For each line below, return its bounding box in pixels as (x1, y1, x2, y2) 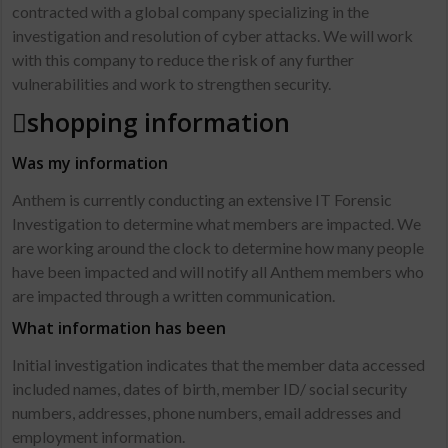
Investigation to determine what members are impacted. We (12, 214, 422, 233)
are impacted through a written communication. (12, 286, 336, 305)
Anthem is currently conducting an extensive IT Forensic (12, 190, 393, 209)
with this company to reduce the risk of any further (12, 50, 355, 69)
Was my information (12, 152, 169, 174)
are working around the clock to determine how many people (12, 238, 425, 257)
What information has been (12, 317, 227, 339)
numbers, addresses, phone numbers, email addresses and (12, 403, 402, 422)
